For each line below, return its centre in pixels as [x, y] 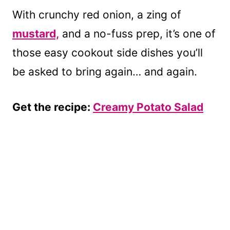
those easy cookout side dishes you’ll [108, 52]
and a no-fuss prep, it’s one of [137, 33]
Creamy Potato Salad [148, 107]
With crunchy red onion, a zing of [97, 14]
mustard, [36, 33]
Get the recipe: [53, 107]
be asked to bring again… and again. [105, 71]
